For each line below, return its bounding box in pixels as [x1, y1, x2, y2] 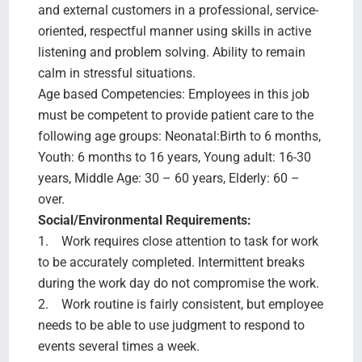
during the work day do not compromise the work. [37, 275, 319, 291]
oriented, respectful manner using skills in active [37, 23, 311, 39]
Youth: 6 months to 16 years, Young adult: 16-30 [37, 149, 311, 165]
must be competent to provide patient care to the [37, 107, 314, 123]
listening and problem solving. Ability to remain [37, 44, 305, 60]
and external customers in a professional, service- [37, 2, 318, 18]
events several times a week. [37, 338, 200, 354]
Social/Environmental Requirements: [37, 212, 251, 228]
